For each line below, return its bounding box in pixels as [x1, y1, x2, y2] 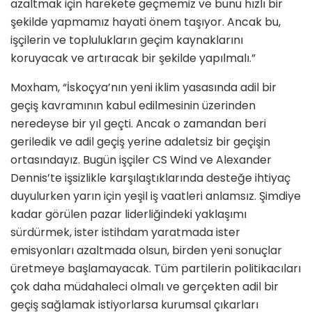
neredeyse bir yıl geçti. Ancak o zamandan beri [10, 116, 266, 132]
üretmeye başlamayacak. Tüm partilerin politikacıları [10, 260, 301, 277]
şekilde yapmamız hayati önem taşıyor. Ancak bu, [10, 14, 281, 31]
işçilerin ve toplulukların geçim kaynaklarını [10, 32, 243, 49]
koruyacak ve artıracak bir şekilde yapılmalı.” [10, 50, 256, 67]
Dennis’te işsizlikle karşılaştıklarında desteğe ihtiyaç [10, 170, 290, 187]
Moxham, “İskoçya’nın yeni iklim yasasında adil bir [10, 79, 276, 96]
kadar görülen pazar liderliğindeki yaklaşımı [10, 206, 247, 223]
